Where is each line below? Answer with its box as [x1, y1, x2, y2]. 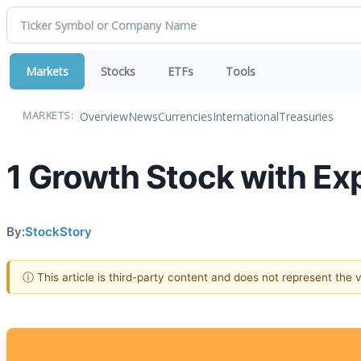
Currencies [158, 108, 213, 124]
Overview [80, 108, 128, 124]
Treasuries [279, 108, 334, 124]
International [213, 108, 279, 124]
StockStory [25, 223, 92, 239]
